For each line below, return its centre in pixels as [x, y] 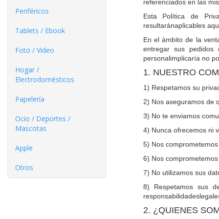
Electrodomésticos [45, 79]
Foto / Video [35, 50]
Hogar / [27, 70]
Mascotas [31, 128]
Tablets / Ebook [40, 31]
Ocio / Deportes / [43, 119]
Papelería [30, 99]
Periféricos [32, 11]
